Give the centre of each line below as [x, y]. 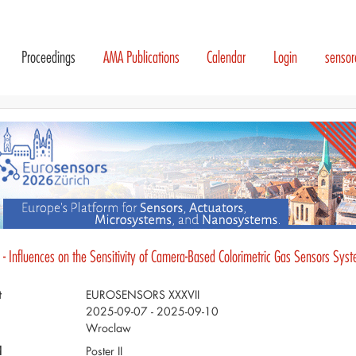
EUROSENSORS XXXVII [142, 294]
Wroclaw [108, 327]
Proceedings [48, 57]
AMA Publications [141, 57]
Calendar [226, 57]
